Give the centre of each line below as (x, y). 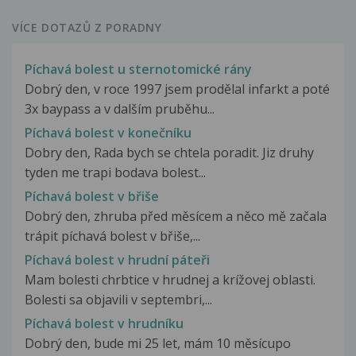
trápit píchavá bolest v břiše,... (112, 236)
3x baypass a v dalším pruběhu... (120, 108)
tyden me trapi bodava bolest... (115, 172)
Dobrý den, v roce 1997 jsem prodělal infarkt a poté (177, 89)
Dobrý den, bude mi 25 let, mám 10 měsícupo (158, 344)
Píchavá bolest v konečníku (108, 132)
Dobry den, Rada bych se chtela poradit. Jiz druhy (169, 152)
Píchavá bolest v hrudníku (104, 324)
